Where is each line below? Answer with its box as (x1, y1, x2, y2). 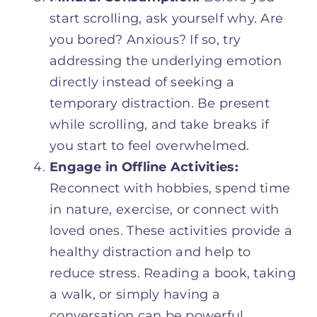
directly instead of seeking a (50, 74, 234, 90)
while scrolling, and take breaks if (50, 116, 270, 132)
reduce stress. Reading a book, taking (50, 265, 296, 281)
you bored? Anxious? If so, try (50, 31, 241, 47)
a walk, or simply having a (50, 286, 221, 302)
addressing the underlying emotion (50, 52, 282, 69)
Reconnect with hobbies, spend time (50, 180, 291, 196)
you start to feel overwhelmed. (50, 137, 250, 154)
